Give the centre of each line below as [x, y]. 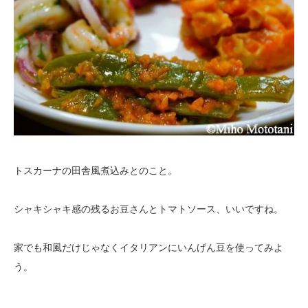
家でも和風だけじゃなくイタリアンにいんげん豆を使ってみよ [148, 247]
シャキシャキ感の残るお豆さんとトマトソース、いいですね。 [148, 209]
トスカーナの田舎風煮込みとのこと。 [96, 170]
